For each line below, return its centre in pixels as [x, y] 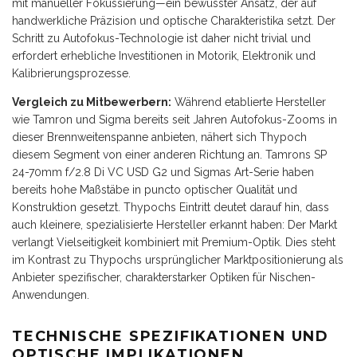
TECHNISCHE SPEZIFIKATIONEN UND [171, 337]
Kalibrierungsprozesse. [71, 74]
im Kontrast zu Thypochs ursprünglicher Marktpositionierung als [178, 260]
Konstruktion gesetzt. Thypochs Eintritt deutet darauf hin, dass [171, 208]
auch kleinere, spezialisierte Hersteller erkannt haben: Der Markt [175, 225]
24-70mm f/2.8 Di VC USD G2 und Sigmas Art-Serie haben [163, 173]
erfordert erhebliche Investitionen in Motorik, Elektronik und [164, 56]
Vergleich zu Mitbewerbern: [92, 102]
